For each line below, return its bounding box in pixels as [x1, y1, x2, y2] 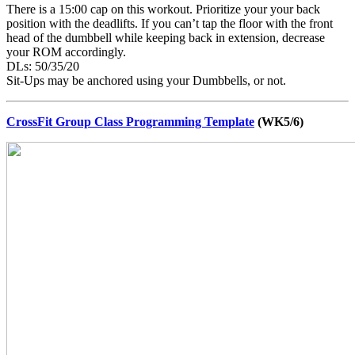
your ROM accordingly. [6, 44, 126, 59]
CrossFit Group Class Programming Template [6, 114, 254, 128]
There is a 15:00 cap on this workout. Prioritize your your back [6, 2, 320, 16]
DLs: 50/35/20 [6, 59, 79, 73]
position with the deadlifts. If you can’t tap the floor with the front [6, 16, 333, 30]
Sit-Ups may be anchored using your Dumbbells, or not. [6, 73, 286, 87]
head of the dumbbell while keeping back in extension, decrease [6, 30, 325, 44]
